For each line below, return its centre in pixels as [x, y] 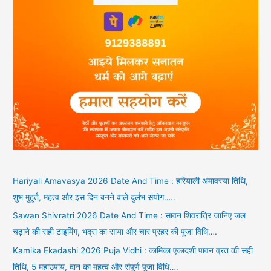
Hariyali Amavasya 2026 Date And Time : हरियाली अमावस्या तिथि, [131, 181]
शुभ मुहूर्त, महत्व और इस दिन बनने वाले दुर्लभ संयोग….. [94, 197]
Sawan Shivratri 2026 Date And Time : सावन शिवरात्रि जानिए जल [129, 216]
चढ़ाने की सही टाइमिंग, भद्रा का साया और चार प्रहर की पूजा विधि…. [115, 232]
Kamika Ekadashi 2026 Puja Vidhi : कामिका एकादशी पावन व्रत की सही [133, 250]
